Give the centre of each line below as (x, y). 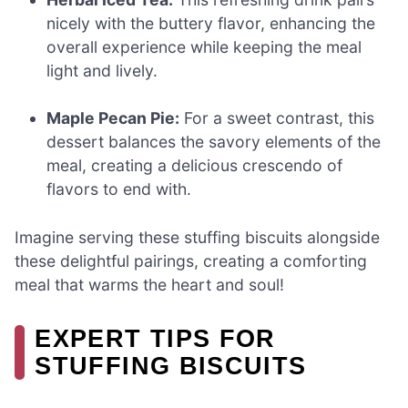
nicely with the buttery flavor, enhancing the (211, 24)
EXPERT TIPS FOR (155, 338)
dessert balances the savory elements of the (214, 142)
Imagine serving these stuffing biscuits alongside (197, 237)
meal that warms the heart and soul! (149, 284)
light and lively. (102, 71)
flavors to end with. (119, 189)
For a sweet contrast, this (277, 118)
